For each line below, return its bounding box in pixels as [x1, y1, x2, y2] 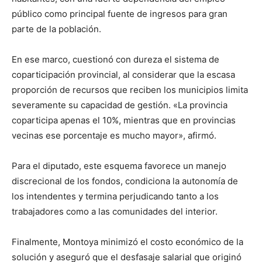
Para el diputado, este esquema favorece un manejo [12, 160, 226, 171]
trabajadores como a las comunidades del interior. [12, 205, 218, 217]
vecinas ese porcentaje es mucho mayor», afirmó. [12, 129, 216, 141]
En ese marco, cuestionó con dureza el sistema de [12, 53, 219, 65]
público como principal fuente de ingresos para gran [12, 8, 227, 19]
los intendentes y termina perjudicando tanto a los [12, 190, 219, 202]
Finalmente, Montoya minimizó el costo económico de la [12, 236, 243, 247]
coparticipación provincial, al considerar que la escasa [12, 68, 235, 80]
